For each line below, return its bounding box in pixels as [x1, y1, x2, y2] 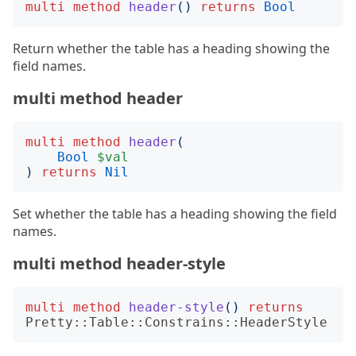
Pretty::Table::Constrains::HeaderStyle [25, 315, 327, 330]
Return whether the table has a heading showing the [13, 40, 330, 57]
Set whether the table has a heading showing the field [13, 205, 337, 222]
